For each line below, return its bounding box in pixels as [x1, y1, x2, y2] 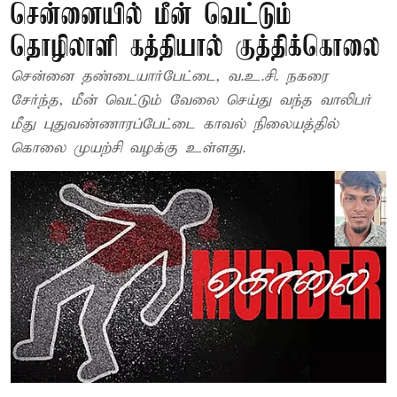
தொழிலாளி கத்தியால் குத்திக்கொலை [11, 33, 380, 64]
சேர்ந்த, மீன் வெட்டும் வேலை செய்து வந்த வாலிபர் [11, 91, 371, 110]
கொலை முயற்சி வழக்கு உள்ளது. [11, 139, 245, 158]
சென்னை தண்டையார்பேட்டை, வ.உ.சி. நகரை [11, 67, 328, 86]
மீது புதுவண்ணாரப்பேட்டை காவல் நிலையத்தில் [11, 115, 339, 134]
